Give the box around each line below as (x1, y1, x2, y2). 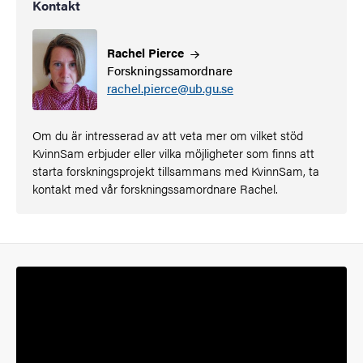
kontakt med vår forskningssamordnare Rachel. (32, 180, 281, 198)
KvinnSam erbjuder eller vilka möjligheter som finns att (32, 144, 314, 162)
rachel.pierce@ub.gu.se (107, 79, 233, 97)
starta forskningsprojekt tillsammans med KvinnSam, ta (32, 162, 319, 180)
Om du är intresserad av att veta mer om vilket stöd (32, 126, 303, 144)
